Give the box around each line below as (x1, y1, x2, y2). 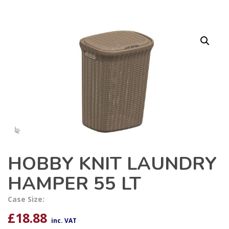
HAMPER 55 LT (8, 171, 141, 197)
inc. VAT (51, 216, 77, 225)
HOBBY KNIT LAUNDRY (8, 151, 217, 177)
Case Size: (8, 194, 44, 204)
